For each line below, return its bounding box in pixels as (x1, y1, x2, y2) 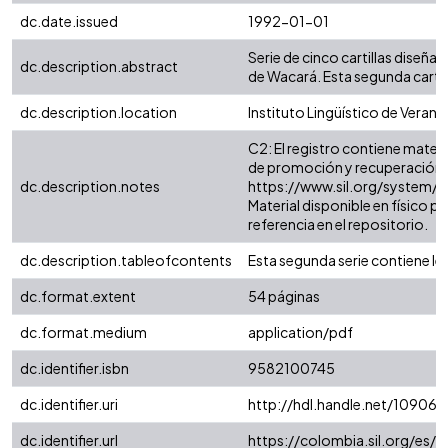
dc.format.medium (20, 323, 147, 342)
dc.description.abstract (20, 57, 178, 76)
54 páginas (248, 287, 320, 306)
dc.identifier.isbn (20, 359, 129, 378)
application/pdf (248, 323, 353, 342)
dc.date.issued (20, 12, 118, 31)
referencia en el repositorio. (248, 215, 428, 234)
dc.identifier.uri (20, 395, 118, 414)
